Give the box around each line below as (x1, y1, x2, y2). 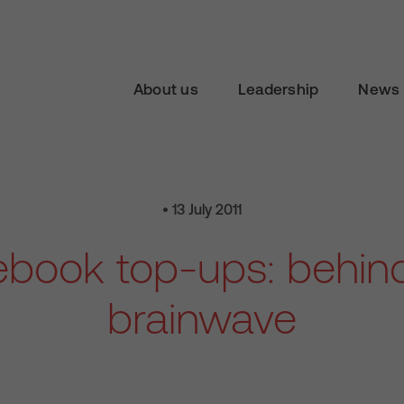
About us (133, 80, 198, 99)
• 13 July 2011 (162, 201, 242, 217)
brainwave (107, 293, 297, 343)
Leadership (237, 80, 319, 99)
